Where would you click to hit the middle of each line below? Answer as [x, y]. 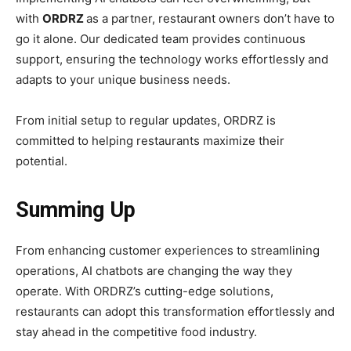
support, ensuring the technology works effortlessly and [172, 59]
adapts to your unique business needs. [125, 79]
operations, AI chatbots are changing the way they [154, 270]
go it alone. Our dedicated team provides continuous [161, 38]
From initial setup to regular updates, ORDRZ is [146, 120]
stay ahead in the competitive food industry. [136, 331]
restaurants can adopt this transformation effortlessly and [175, 311]
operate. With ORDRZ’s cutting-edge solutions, [145, 291]
